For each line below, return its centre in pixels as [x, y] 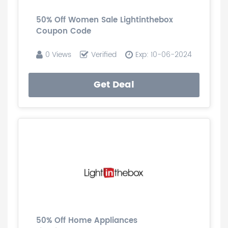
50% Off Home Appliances [87, 221]
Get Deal [114, 85]
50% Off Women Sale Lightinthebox [105, 20]
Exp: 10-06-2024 [164, 55]
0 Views [58, 55]
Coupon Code [64, 31]
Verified [104, 55]
